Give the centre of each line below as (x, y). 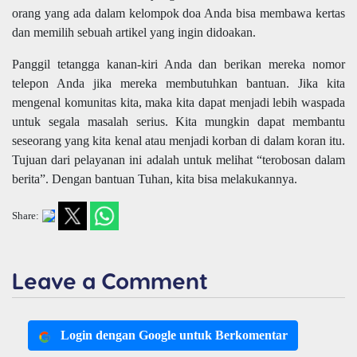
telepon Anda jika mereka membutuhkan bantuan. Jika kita (178, 84)
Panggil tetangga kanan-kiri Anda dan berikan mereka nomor (178, 65)
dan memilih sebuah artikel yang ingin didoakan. (135, 33)
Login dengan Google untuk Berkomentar (174, 335)
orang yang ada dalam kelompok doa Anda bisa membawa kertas (178, 14)
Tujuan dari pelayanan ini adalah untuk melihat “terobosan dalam (178, 160)
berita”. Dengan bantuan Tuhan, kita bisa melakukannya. (155, 179)
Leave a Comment (110, 280)
